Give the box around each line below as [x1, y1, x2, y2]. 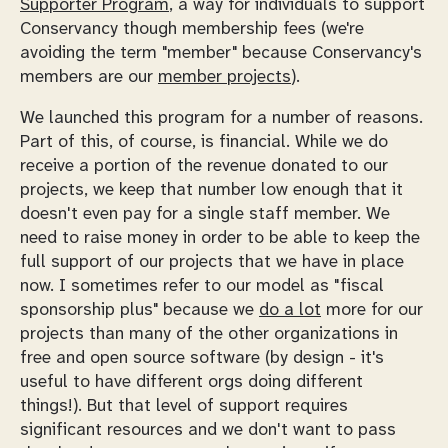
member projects [158, 67, 291, 86]
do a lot [259, 301, 321, 320]
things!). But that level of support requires [20, 397, 348, 416]
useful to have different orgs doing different [20, 373, 363, 392]
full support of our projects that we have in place [20, 253, 404, 272]
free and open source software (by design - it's [20, 349, 384, 368]
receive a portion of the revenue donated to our [20, 157, 388, 176]
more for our [321, 301, 423, 320]
